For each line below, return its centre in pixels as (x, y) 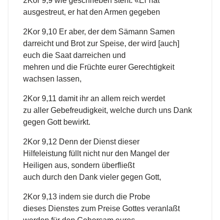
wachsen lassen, (52, 79)
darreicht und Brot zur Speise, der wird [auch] (101, 44)
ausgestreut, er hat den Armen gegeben (92, 12)
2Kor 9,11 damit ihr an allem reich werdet (94, 99)
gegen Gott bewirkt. (57, 122)
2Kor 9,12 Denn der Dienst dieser (81, 142)
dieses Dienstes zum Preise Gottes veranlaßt (101, 209)
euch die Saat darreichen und (74, 55)
